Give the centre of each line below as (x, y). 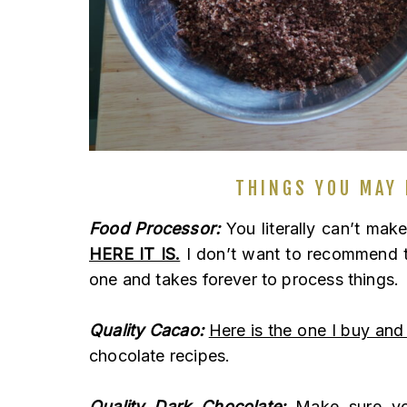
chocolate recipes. (160, 356)
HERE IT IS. (135, 254)
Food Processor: (155, 229)
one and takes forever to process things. (244, 280)
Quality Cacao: (147, 331)
